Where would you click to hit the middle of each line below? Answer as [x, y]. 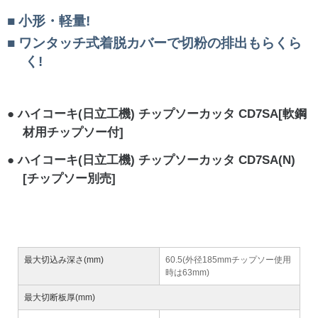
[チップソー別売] [70, 178]
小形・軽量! [54, 21]
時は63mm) [187, 273]
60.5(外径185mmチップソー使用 [228, 260]
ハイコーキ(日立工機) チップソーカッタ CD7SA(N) [157, 160]
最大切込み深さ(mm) [64, 260]
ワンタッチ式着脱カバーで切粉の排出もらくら [160, 43]
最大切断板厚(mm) [60, 298]
